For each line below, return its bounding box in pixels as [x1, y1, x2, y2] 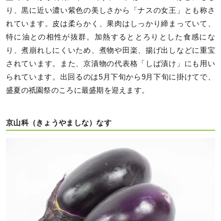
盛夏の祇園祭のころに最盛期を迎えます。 [6, 86, 149, 94]
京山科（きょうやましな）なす [6, 119, 111, 127]
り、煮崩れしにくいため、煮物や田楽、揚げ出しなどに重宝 [6, 46, 215, 54]
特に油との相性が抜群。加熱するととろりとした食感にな [6, 33, 215, 41]
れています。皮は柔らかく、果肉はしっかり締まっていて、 [6, 19, 215, 28]
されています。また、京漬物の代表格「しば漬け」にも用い [6, 59, 215, 68]
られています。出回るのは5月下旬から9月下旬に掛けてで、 [6, 73, 215, 81]
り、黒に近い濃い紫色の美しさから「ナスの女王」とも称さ [6, 6, 215, 14]
